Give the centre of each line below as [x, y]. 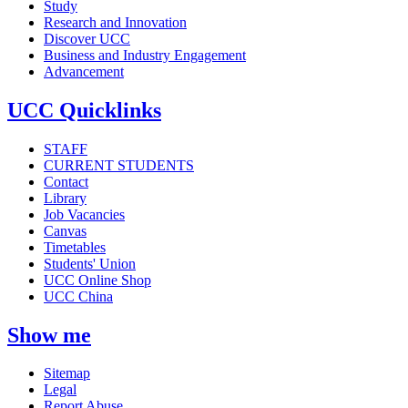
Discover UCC [87, 38]
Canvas [65, 230]
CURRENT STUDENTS [119, 165]
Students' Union [90, 263]
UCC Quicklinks [84, 110]
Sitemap [67, 373]
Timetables [75, 247]
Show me [49, 335]
